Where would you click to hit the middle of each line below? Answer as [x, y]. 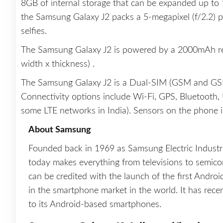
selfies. [34, 32]
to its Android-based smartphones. [95, 205]
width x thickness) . [58, 64]
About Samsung [60, 130]
